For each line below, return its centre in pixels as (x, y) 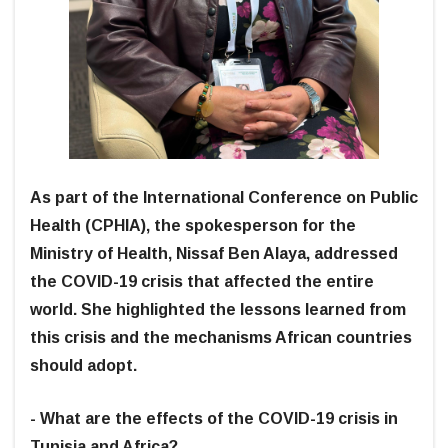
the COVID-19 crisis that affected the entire (202, 281)
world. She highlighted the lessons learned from (218, 309)
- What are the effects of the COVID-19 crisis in (214, 418)
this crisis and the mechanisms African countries (221, 337)
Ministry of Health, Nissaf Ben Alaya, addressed (214, 253)
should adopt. (83, 365)
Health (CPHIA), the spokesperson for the (193, 225)
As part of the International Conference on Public (224, 197)
